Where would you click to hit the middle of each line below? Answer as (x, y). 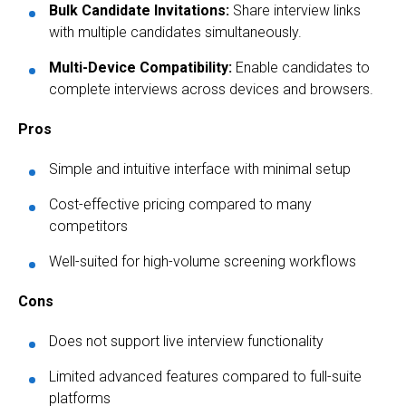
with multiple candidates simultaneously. (175, 33)
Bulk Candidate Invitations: (139, 11)
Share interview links (295, 11)
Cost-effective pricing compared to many (180, 205)
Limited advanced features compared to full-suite (205, 377)
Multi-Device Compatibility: (140, 68)
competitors (88, 227)
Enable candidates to (301, 68)
